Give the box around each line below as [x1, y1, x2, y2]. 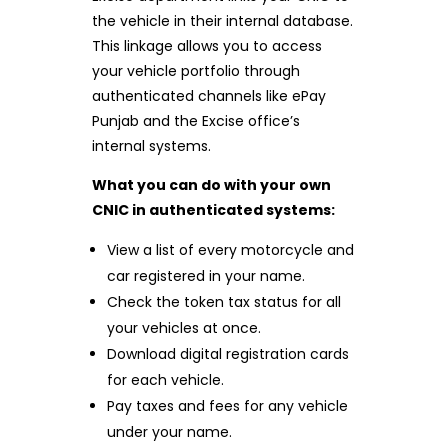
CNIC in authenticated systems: [91, 199, 335, 220]
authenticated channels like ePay [91, 85, 326, 106]
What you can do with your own [91, 174, 331, 195]
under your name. [107, 421, 233, 442]
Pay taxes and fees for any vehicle [107, 395, 349, 416]
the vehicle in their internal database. [91, 10, 353, 31]
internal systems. [91, 135, 211, 156]
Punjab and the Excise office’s [91, 110, 300, 131]
